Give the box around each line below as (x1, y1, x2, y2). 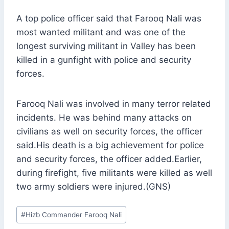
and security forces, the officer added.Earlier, (16, 154, 202, 165)
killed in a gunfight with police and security (16, 55, 191, 65)
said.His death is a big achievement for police (16, 140, 204, 151)
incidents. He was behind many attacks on (16, 112, 192, 123)
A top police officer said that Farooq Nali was (16, 13, 201, 24)
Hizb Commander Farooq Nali (26, 210, 122, 219)
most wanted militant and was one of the (16, 27, 186, 38)
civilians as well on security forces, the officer (16, 126, 202, 137)
